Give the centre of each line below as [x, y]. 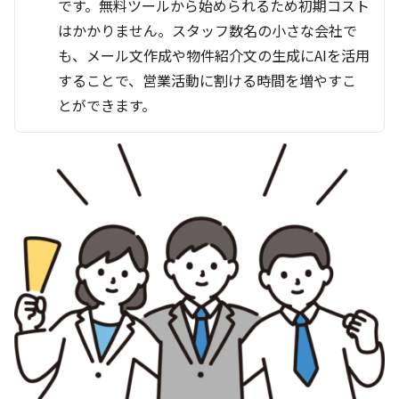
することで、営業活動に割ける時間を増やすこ [207, 80]
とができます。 [107, 105]
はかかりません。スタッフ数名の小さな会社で [208, 30]
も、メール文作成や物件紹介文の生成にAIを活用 [214, 55]
